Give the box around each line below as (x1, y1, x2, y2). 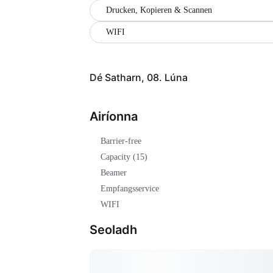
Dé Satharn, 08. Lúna (90, 71, 188, 84)
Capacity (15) (101, 152, 147, 162)
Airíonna (90, 109, 138, 124)
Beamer (101, 168, 127, 178)
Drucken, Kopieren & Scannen (106, 5, 212, 15)
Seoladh (90, 222, 137, 238)
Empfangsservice (101, 184, 159, 194)
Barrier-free (101, 136, 141, 146)
